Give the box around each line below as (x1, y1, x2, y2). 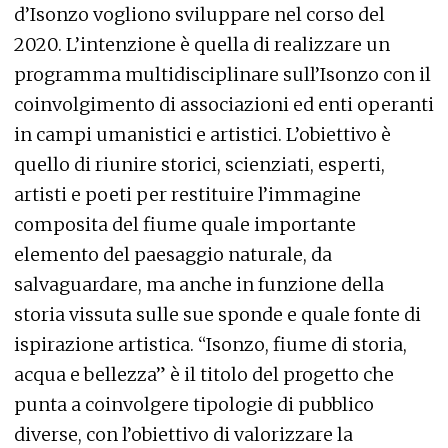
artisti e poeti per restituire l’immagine (14, 183, 361, 206)
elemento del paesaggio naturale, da (14, 243, 332, 266)
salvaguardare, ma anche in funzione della (14, 273, 384, 296)
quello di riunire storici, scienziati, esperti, (14, 153, 385, 176)
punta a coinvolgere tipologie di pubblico (14, 393, 374, 416)
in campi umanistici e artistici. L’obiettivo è (14, 123, 391, 146)
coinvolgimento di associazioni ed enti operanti (14, 93, 434, 116)
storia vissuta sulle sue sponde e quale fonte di (14, 303, 421, 326)
